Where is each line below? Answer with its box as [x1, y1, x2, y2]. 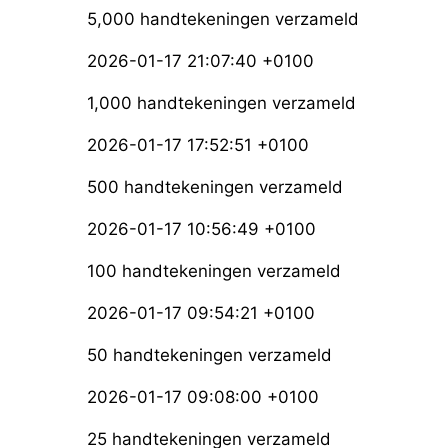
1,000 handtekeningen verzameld [87, 93, 356, 114]
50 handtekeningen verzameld [87, 345, 332, 366]
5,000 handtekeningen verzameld [87, 9, 359, 30]
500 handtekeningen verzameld [87, 177, 343, 198]
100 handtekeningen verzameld [87, 261, 341, 282]
